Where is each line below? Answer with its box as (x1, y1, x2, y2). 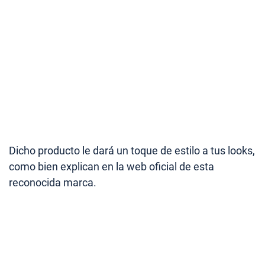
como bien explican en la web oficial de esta (9, 160, 214, 173)
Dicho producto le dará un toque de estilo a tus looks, (9, 144, 255, 157)
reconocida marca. (9, 176, 96, 189)
